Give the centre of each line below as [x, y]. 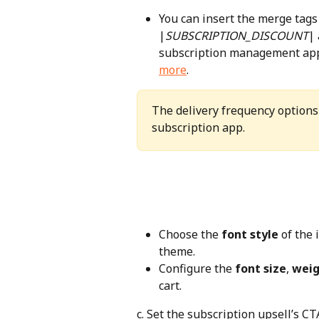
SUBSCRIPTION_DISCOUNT [237, 35]
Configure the [197, 268]
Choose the [190, 234]
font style [250, 234]
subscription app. [198, 127]
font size [261, 268]
